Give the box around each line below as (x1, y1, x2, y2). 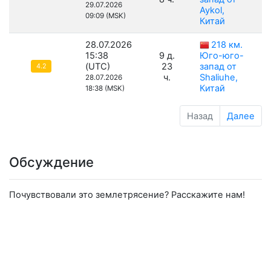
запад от (200, 61, 237, 73)
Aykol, (200, 5, 224, 16)
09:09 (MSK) (85, 11, 126, 21)
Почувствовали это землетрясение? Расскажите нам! (9, 189, 245, 201)
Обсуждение (9, 154, 94, 170)
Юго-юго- (200, 50, 244, 62)
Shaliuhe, (200, 72, 238, 83)
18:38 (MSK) (85, 84, 125, 93)
